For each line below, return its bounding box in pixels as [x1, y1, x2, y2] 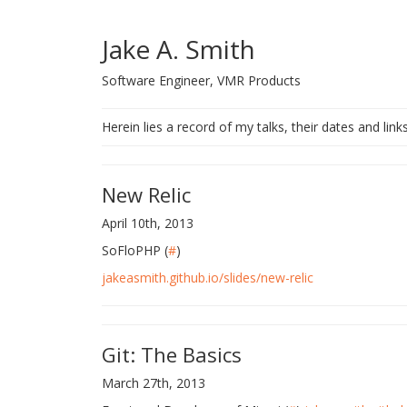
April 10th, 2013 [102, 214, 194, 232]
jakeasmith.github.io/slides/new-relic [102, 269, 313, 286]
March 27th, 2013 [102, 374, 205, 392]
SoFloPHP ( [102, 242, 168, 259]
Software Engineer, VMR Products [102, 72, 301, 89]
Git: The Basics [102, 341, 242, 368]
